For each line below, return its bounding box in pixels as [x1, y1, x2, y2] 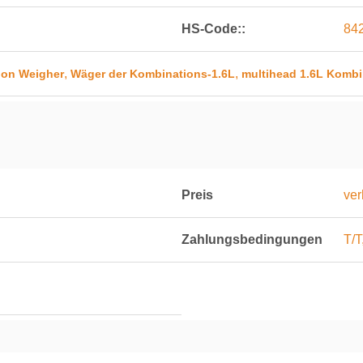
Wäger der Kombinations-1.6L [70, 67, 235, 80]
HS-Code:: [181, 22, 246, 36]
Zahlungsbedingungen [181, 233, 322, 246]
